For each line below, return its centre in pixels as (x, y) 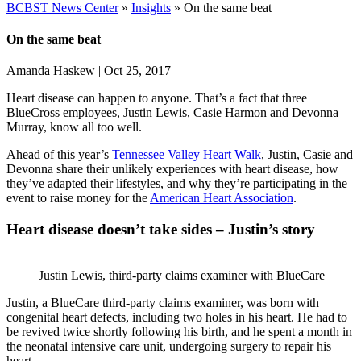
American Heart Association (222, 198)
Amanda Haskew (51, 71)
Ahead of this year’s (59, 155)
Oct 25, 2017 (137, 71)
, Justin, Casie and (307, 155)
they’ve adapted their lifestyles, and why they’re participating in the (177, 184)
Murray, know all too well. (74, 127)
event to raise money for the (78, 198)
